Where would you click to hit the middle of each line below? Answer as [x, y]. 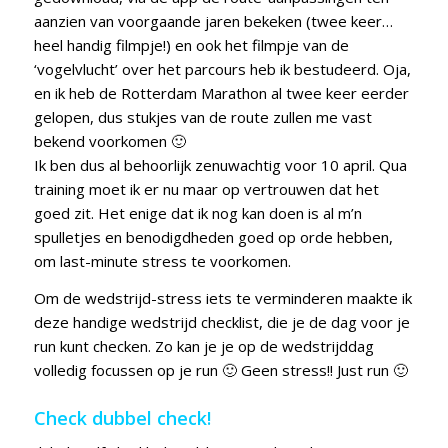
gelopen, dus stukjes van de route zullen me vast [202, 116]
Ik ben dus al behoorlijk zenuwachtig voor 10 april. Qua [220, 164]
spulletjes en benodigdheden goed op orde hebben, [213, 236]
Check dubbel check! [122, 417]
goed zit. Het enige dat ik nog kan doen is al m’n [197, 212]
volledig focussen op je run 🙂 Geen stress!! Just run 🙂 [220, 369]
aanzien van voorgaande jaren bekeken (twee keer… [213, 20]
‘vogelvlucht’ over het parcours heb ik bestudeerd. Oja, [222, 68]
